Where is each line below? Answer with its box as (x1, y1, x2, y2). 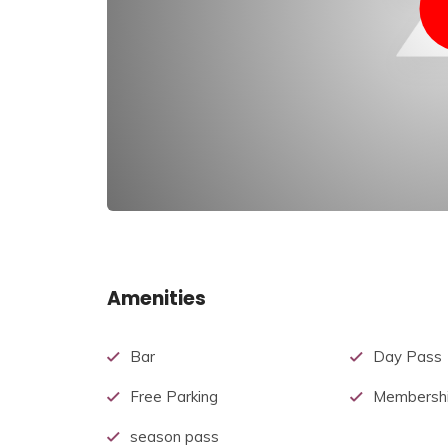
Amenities (107, 285, 206, 313)
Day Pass (373, 347, 443, 367)
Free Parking (130, 387, 218, 407)
